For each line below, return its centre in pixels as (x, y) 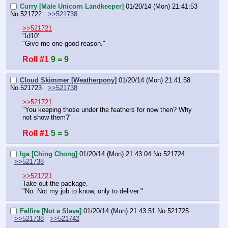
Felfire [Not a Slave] (51, 211)
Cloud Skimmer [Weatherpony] (68, 80)
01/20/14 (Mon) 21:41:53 (162, 6)
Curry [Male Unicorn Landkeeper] (72, 6)
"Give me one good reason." (64, 44)
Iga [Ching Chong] (49, 154)
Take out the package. (55, 183)
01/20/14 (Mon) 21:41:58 (154, 80)
